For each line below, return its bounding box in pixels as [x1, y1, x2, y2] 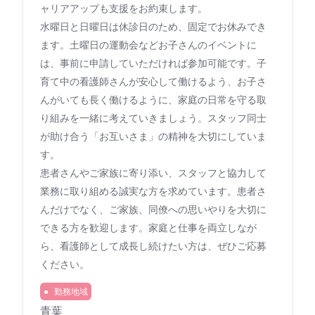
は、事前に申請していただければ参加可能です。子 [40, 56, 266, 70]
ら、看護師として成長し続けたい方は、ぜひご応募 [40, 238, 266, 252]
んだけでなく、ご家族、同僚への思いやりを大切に [40, 202, 266, 216]
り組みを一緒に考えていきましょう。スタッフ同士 [40, 110, 266, 124]
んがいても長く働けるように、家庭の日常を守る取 [40, 92, 266, 106]
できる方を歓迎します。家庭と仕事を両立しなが [40, 220, 257, 234]
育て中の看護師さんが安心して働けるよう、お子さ [40, 74, 266, 88]
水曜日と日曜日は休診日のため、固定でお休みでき [40, 19, 266, 33]
